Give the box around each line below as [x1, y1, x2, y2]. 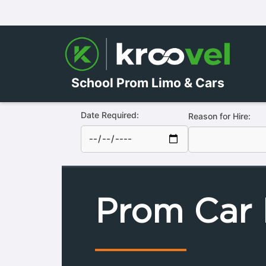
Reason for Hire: [188, 88, 251, 99]
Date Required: [80, 87, 139, 97]
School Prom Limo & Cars [71, 49, 224, 65]
